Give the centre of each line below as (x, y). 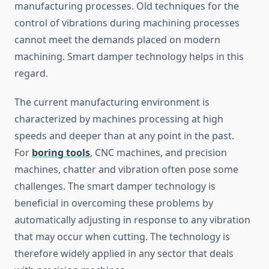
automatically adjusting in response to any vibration (132, 220)
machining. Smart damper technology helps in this (129, 57)
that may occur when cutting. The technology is (122, 237)
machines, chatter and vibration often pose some (126, 170)
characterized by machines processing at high (119, 119)
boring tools (61, 153)
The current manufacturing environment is (112, 102)
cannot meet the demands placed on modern (117, 40)
